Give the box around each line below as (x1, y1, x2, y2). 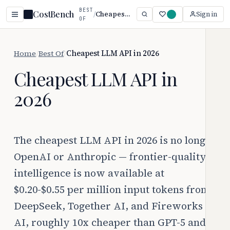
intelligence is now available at (14, 166, 164, 180)
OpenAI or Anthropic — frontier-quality (14, 150, 206, 163)
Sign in (196, 10, 217, 18)
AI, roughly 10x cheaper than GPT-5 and (14, 216, 206, 229)
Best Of (39, 48, 64, 59)
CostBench (33, 9, 74, 20)
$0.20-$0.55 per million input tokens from (14, 183, 210, 196)
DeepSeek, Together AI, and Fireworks (14, 199, 203, 213)
